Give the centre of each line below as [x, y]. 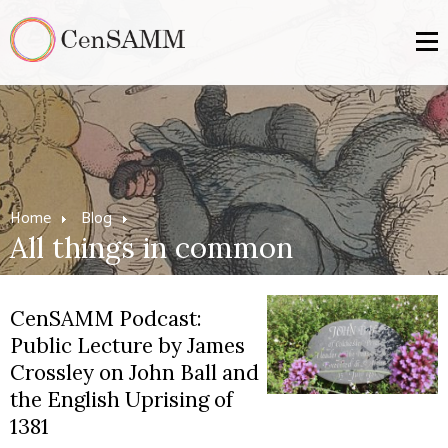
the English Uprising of [121, 399]
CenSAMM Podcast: [106, 318]
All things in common [151, 247]
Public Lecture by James [127, 345]
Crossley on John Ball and [134, 372]
